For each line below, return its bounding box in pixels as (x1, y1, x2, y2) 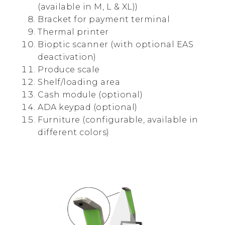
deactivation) (38, 52, 96, 62)
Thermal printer (38, 27, 109, 37)
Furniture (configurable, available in (38, 115, 198, 125)
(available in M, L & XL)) (38, 2, 138, 12)
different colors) (38, 128, 111, 138)
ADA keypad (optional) (38, 102, 138, 113)
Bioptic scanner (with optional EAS (38, 40, 193, 50)
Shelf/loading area (38, 77, 120, 87)
